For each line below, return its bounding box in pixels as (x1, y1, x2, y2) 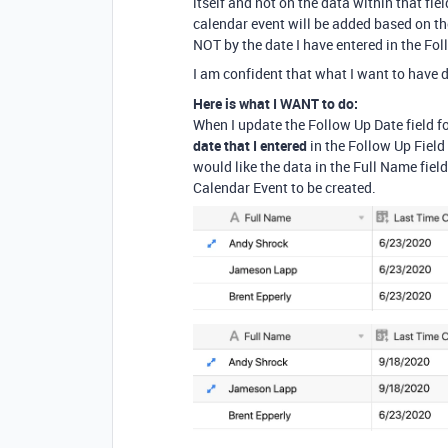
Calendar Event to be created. (193, 178, 376, 197)
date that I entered (193, 136, 307, 155)
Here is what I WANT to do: (193, 94, 358, 113)
